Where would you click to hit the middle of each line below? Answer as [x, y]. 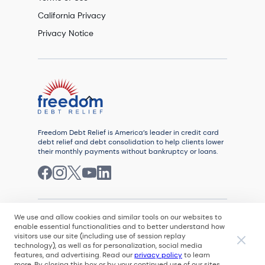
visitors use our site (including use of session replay [100, 236]
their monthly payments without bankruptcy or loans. [128, 151]
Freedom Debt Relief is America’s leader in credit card [128, 132]
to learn [197, 255]
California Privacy [72, 15]
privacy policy [158, 255]
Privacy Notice [66, 33]
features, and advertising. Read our [73, 255]
